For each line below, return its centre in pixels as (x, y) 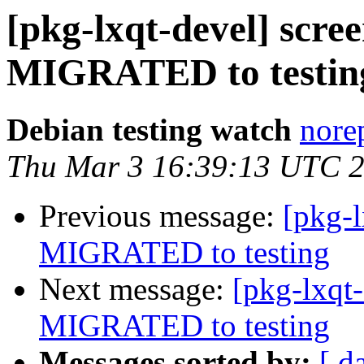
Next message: (136, 289)
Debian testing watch (149, 130)
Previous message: (161, 216)
